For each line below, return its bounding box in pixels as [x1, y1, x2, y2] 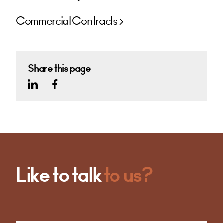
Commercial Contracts [16, 14, 117, 28]
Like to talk [16, 162, 104, 188]
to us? [103, 162, 152, 188]
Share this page [28, 62, 91, 75]
